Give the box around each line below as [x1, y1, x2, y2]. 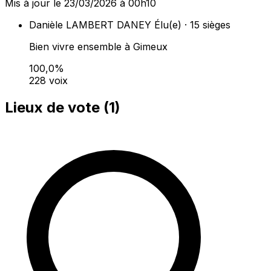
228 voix [29, 74, 68, 87]
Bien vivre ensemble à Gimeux [29, 41, 168, 53]
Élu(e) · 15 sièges [154, 19, 230, 31]
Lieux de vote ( [5, 99, 109, 117]
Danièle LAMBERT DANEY [29, 19, 151, 31]
